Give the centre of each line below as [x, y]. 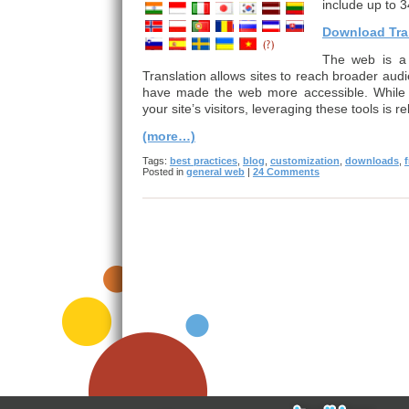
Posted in [164, 172]
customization [304, 161]
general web [215, 172]
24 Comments [286, 172]
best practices [203, 161]
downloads [372, 161]
